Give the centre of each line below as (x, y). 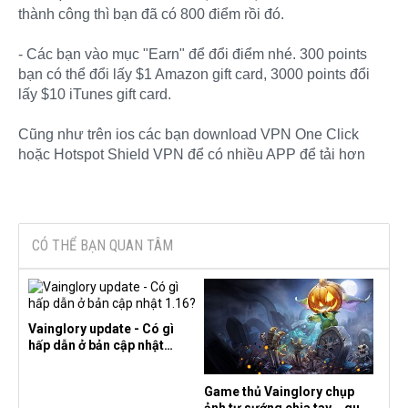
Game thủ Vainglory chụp (279, 391)
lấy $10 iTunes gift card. (95, 94)
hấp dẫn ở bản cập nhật (96, 345)
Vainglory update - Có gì (101, 328)
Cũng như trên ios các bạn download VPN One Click (189, 134)
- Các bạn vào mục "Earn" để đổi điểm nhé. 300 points (193, 54)
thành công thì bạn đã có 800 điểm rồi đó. (151, 14)
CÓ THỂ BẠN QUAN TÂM (102, 245)
